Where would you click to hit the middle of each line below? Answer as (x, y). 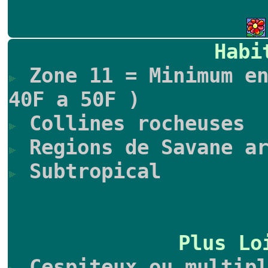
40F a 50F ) (74, 99)
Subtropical (89, 171)
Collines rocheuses (131, 123)
